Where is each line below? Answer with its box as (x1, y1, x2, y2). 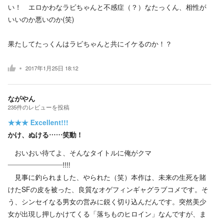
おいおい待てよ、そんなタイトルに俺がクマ (8, 147, 152, 157)
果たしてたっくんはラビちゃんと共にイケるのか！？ (8, 38, 172, 48)
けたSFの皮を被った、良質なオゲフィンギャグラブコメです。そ (8, 184, 208, 194)
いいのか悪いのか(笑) (8, 14, 74, 24)
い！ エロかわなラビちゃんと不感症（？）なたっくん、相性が (8, 1, 206, 12)
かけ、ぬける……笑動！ (8, 129, 83, 139)
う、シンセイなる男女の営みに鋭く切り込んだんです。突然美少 (8, 196, 206, 206)
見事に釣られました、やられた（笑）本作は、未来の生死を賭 (8, 172, 206, 182)
